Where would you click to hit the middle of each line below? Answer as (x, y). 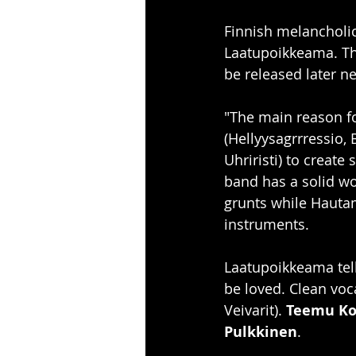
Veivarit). (255, 310)
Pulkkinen (261, 331)
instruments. (269, 224)
